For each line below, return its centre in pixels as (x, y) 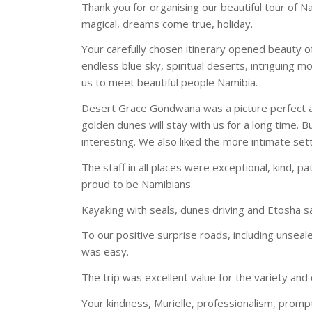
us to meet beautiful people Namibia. (170, 83)
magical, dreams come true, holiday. (167, 23)
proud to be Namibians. (138, 184)
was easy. (106, 252)
